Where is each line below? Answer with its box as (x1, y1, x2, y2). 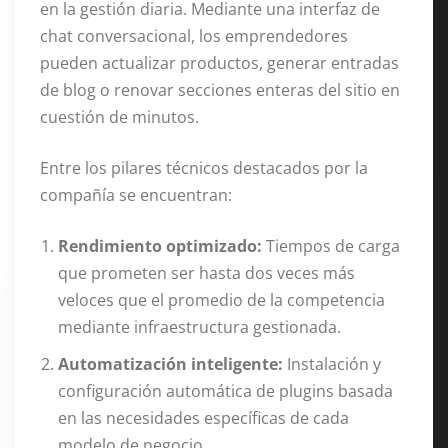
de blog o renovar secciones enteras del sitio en (40, 79, 400, 101)
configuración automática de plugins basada (58, 380, 393, 402)
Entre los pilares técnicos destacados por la (40, 157, 368, 179)
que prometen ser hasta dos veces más (58, 262, 355, 284)
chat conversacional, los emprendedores (40, 25, 348, 47)
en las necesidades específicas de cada (58, 407, 349, 429)
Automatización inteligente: (58, 353, 283, 375)
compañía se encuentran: (40, 184, 232, 206)
